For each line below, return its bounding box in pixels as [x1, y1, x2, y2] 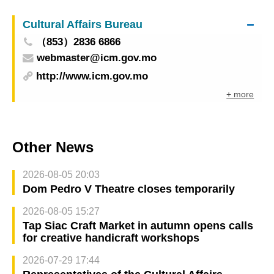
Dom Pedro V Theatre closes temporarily [22, 183, 235, 196]
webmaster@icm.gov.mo [36, 52, 157, 64]
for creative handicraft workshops [22, 232, 199, 245]
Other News [12, 139, 94, 156]
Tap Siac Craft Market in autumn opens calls [22, 220, 253, 232]
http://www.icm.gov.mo [36, 70, 149, 82]
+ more [226, 89, 254, 99]
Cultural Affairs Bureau [22, 18, 143, 31]
